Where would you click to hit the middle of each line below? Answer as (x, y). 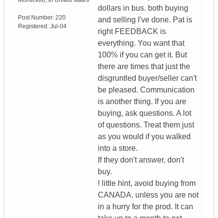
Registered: (34, 27)
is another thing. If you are (142, 102)
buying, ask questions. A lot (145, 113)
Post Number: (37, 18)
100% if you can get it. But (142, 55)
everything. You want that (141, 43)
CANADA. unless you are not (148, 195)
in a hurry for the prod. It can (145, 207)
